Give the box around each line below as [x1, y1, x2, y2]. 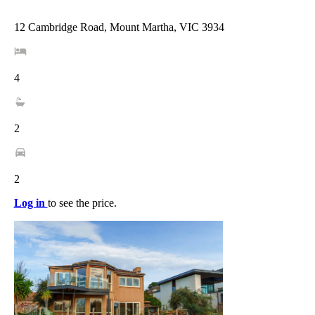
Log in [13, 197, 48, 210]
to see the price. [47, 197, 117, 210]
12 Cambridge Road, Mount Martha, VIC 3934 [13, 21, 224, 34]
